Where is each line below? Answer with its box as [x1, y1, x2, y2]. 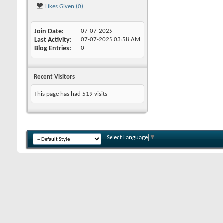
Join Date [34, 28, 62, 35]
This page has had [34, 91, 82, 97]
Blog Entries [34, 45, 69, 52]
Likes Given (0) [44, 3, 83, 10]
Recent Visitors [34, 74, 75, 80]
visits [93, 91, 107, 97]
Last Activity [34, 36, 70, 44]
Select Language [107, 134, 148, 141]
